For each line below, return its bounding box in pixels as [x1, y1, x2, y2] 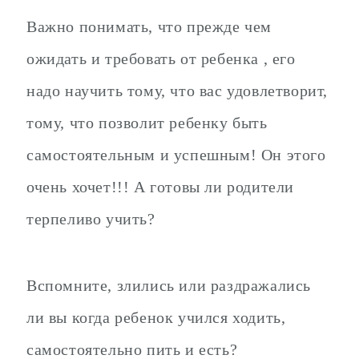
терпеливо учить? [26, 210, 155, 228]
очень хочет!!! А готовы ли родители [26, 178, 295, 196]
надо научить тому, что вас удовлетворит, [26, 82, 329, 100]
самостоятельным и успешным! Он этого [26, 146, 326, 164]
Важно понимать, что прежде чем [26, 18, 272, 36]
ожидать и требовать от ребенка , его [26, 50, 296, 68]
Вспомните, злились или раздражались [26, 276, 312, 294]
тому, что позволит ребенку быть [26, 114, 268, 132]
